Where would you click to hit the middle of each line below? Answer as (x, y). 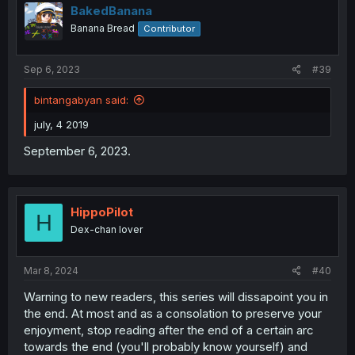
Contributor (169, 29)
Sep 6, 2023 (52, 69)
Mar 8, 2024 (51, 270)
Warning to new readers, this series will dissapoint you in (176, 296)
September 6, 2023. (77, 151)
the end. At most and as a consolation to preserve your (173, 313)
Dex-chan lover (107, 229)
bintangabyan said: (81, 99)
